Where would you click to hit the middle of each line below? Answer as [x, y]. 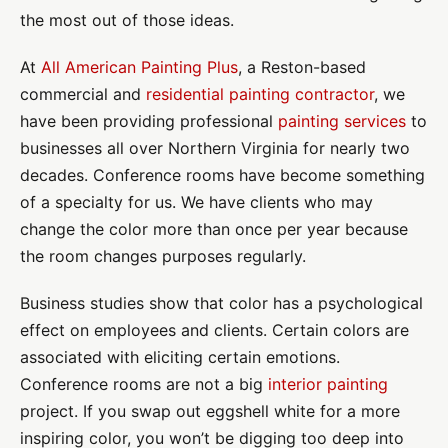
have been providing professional [149, 121]
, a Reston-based [302, 67]
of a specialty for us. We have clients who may [196, 202]
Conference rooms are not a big [144, 384]
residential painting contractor [260, 94]
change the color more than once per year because [214, 229]
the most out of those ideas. [127, 20]
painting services [342, 121]
